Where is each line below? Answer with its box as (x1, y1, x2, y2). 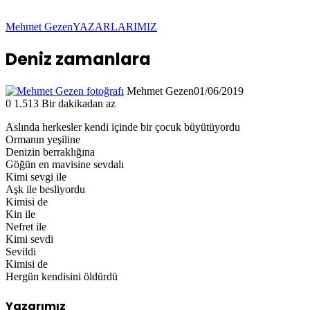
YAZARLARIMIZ (73, 21, 157, 33)
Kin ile (6, 208, 35, 220)
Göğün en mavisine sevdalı (6, 158, 124, 170)
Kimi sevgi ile (6, 170, 66, 183)
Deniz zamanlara (6, 47, 151, 71)
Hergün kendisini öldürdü (6, 270, 118, 282)
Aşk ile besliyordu (6, 183, 85, 195)
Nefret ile (6, 220, 46, 232)
